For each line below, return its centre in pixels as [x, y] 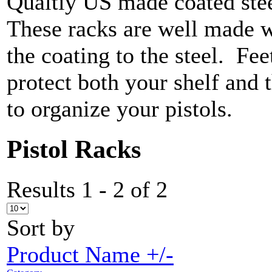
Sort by [41, 228]
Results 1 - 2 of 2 [87, 190]
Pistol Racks [74, 149]
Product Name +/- [90, 255]
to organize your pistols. [120, 109]
